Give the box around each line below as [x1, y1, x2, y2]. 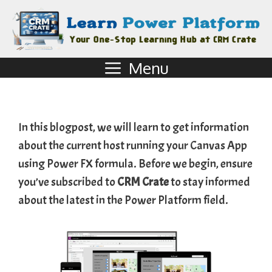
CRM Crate [117, 174, 169, 190]
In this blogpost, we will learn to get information [18, 120, 249, 135]
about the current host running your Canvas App [18, 138, 247, 154]
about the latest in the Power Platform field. [18, 192, 228, 208]
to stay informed [169, 174, 250, 190]
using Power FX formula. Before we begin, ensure [18, 156, 253, 172]
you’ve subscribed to [18, 174, 117, 190]
